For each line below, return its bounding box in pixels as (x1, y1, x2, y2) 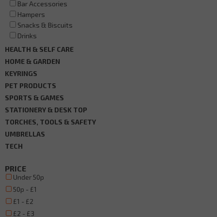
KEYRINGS (5, 69, 37, 77)
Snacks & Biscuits (17, 20, 73, 29)
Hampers (17, 10, 45, 18)
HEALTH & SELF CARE (5, 45, 74, 53)
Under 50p (13, 172, 45, 181)
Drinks (17, 31, 37, 40)
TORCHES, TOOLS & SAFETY (5, 117, 96, 126)
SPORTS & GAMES (5, 93, 64, 102)
